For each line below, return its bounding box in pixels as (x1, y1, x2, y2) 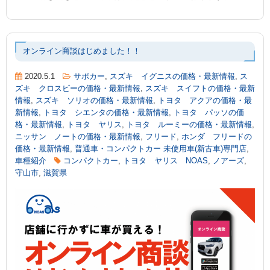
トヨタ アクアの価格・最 (158, 96, 252, 105)
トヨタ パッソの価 (174, 108, 244, 118)
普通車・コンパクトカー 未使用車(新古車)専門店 (75, 145, 246, 154)
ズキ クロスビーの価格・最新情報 (15, 84, 140, 93)
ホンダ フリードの (181, 133, 252, 142)
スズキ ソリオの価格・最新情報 (36, 96, 153, 105)
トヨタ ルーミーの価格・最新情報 (127, 121, 252, 130)
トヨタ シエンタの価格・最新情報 (43, 108, 169, 118)
